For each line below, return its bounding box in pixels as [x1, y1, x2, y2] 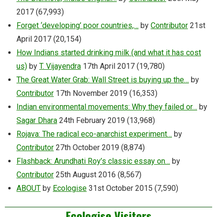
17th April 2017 [83, 61, 135, 71]
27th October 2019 [56, 142, 119, 152]
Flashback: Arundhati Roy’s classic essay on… [16, 156, 170, 166]
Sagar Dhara [16, 115, 57, 125]
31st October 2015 [89, 183, 153, 193]
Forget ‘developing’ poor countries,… [16, 20, 139, 30]
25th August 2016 [56, 170, 116, 179]
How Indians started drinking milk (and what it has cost [16, 47, 201, 57]
